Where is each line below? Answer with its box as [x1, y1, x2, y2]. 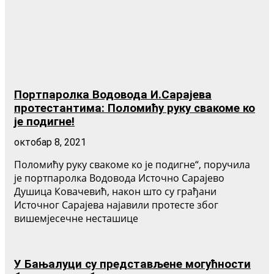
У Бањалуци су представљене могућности [14, 257, 251, 272]
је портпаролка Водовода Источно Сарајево [14, 171, 224, 185]
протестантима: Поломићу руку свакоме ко [14, 102, 255, 116]
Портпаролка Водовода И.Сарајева [14, 88, 212, 102]
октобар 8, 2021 [14, 136, 86, 149]
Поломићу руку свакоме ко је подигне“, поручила [14, 158, 250, 172]
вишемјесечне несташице [14, 212, 138, 226]
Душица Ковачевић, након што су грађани [14, 185, 217, 199]
